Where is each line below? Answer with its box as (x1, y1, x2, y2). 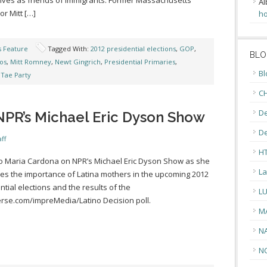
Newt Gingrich (55, 57, 101, 66)
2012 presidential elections (91, 44, 176, 53)
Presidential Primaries (104, 57, 175, 66)
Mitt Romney (10, 57, 51, 66)
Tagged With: (48, 44, 91, 53)
